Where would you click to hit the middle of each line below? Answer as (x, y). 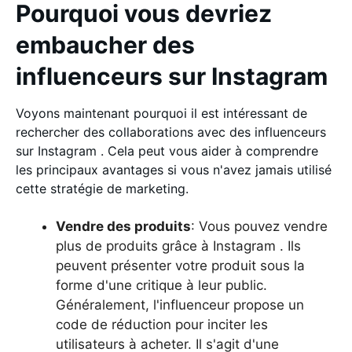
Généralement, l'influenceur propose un (180, 304)
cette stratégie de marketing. (104, 188)
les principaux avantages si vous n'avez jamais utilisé (174, 169)
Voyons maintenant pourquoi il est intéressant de (161, 113)
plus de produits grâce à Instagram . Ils (178, 246)
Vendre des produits (123, 226)
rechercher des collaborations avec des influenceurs (171, 132)
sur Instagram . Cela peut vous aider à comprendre (167, 150)
